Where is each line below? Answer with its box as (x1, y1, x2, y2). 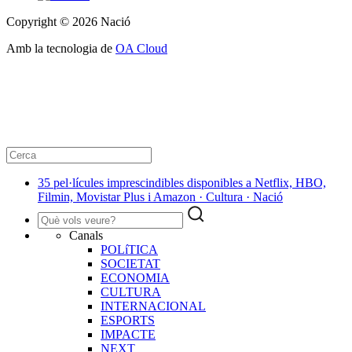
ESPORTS (101, 313, 155, 328)
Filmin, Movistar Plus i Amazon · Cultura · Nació (38, 190, 283, 204)
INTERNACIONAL (101, 299, 206, 313)
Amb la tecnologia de (6, 42, 115, 56)
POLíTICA (101, 243, 158, 257)
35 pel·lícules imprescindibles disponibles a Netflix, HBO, (38, 176, 326, 190)
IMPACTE (101, 328, 156, 342)
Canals (69, 229, 103, 243)
